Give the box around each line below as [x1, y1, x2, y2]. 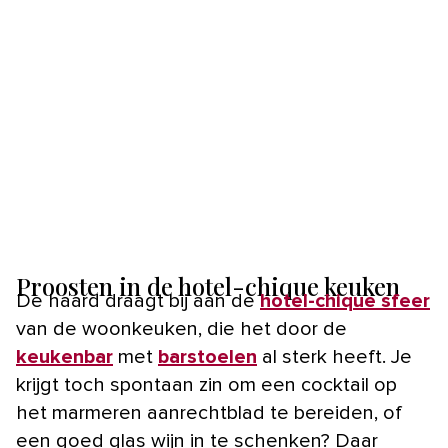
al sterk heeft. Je [257, 347, 412, 368]
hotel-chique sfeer [260, 291, 430, 312]
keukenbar [16, 347, 113, 368]
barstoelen [158, 347, 257, 368]
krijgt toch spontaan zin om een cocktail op [16, 375, 397, 396]
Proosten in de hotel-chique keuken [16, 270, 400, 303]
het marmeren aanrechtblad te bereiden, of [16, 403, 402, 424]
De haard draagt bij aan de [16, 291, 260, 312]
